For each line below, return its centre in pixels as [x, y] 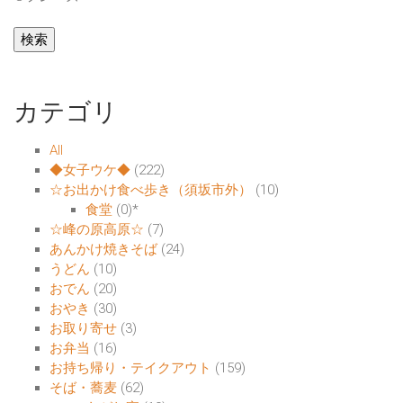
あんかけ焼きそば [103, 250]
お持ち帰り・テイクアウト [130, 368]
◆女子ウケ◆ [90, 170]
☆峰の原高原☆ [97, 230]
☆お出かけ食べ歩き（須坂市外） [151, 190]
